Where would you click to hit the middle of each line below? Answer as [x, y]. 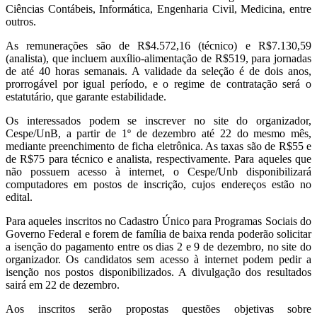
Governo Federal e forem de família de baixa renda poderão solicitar [158, 234]
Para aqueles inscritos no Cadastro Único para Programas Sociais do [158, 221]
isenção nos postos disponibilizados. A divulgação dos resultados [158, 272]
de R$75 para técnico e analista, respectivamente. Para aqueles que [158, 158]
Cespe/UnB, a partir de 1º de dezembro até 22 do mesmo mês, [158, 133]
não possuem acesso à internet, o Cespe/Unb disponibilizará [158, 171]
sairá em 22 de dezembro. [63, 284]
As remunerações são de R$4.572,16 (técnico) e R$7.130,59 [158, 45]
